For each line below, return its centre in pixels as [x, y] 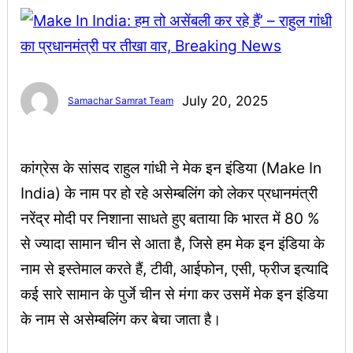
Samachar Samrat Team [121, 100]
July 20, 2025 [225, 100]
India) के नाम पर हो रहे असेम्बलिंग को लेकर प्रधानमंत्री [169, 193]
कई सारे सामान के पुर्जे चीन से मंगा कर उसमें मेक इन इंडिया [174, 294]
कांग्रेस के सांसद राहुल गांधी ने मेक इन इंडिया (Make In [171, 168]
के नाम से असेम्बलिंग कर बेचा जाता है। [121, 320]
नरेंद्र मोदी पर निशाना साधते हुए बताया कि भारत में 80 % [170, 219]
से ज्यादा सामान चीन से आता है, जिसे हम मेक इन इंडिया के [173, 244]
